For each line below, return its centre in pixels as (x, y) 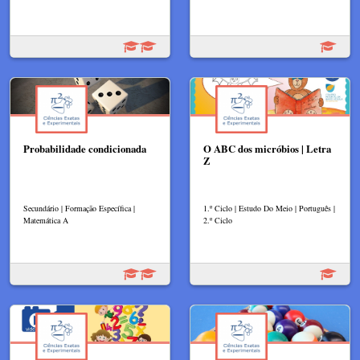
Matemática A (46, 220)
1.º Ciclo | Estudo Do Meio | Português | (269, 208)
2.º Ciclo (218, 220)
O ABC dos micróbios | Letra (267, 149)
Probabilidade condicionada (85, 149)
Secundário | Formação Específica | (79, 208)
